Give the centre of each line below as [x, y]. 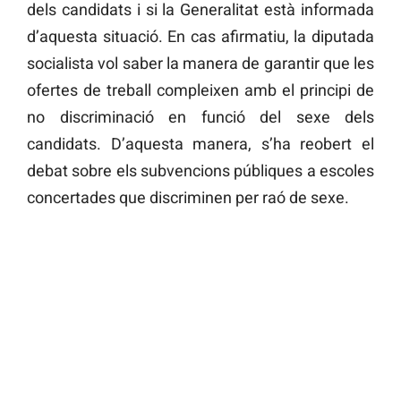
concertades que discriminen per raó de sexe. [188, 197]
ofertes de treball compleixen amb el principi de [200, 90]
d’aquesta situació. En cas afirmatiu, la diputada [200, 36]
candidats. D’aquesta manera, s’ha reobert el [200, 143]
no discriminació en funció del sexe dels [200, 116]
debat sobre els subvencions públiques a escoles [200, 170]
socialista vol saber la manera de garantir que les [200, 63]
